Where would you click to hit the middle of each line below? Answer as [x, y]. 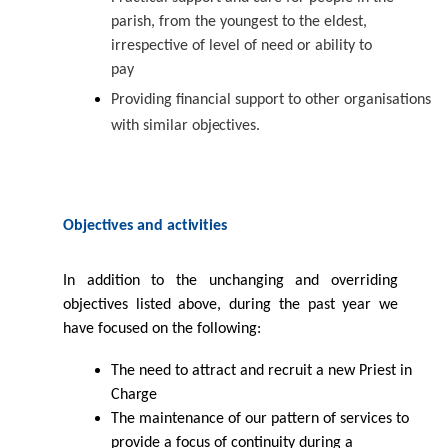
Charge [134, 394]
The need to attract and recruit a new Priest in [261, 370]
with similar [151, 125]
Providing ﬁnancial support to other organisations [271, 99]
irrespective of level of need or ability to [241, 45]
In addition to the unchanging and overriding [230, 280]
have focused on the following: [162, 328]
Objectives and [115, 225]
